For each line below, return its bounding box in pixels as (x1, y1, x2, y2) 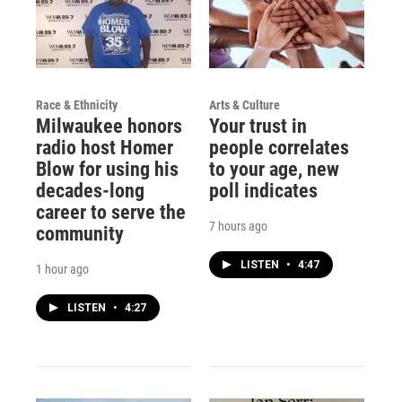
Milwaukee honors (36, 115, 182, 138)
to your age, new (208, 158, 339, 181)
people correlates (208, 136, 349, 160)
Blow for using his (36, 158, 179, 181)
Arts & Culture (208, 98, 280, 113)
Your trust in (208, 115, 307, 138)
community (36, 223, 124, 246)
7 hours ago (208, 219, 267, 234)
